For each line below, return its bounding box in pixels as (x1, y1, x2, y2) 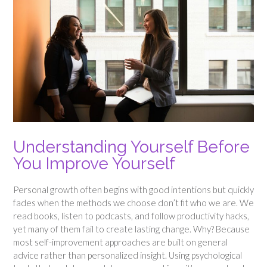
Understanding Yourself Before (13, 136, 250, 157)
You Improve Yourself (13, 153, 175, 173)
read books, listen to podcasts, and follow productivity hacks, (13, 210, 249, 221)
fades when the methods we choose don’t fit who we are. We (13, 197, 254, 208)
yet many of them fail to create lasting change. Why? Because (13, 223, 250, 234)
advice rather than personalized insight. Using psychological (13, 249, 242, 260)
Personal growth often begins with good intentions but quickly (13, 184, 254, 195)
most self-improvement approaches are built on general (13, 236, 228, 247)
